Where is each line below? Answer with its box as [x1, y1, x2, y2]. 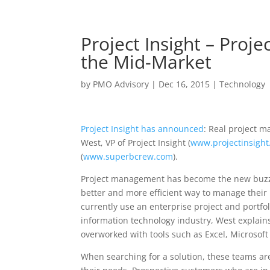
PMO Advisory [93, 78, 149, 90]
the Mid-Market [81, 49, 212, 74]
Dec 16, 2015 [159, 78, 210, 90]
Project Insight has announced [81, 123, 204, 134]
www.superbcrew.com [83, 151, 174, 162]
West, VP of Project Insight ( [81, 137, 191, 148]
